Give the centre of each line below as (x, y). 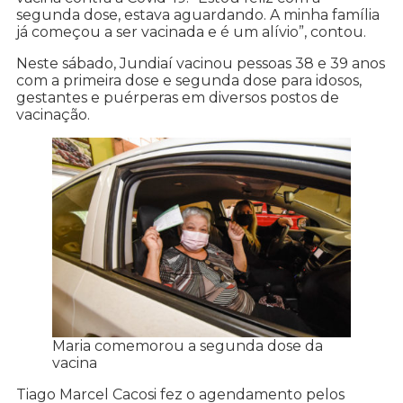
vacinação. (53, 115)
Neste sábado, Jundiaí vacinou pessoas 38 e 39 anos (201, 64)
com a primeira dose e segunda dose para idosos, (189, 81)
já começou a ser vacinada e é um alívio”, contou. (191, 32)
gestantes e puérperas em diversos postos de (178, 98)
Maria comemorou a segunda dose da (188, 345)
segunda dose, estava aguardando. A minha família (198, 15)
